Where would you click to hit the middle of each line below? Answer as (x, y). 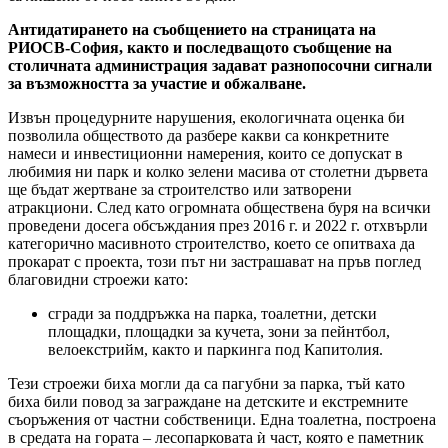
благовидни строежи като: (98, 279)
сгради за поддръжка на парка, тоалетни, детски (212, 313)
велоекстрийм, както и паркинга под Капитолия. (215, 349)
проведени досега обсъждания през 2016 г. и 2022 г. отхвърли (218, 225)
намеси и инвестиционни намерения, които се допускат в (205, 153)
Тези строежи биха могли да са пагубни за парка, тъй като (206, 383)
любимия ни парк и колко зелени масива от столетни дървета (218, 171)
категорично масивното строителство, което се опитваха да (211, 243)
